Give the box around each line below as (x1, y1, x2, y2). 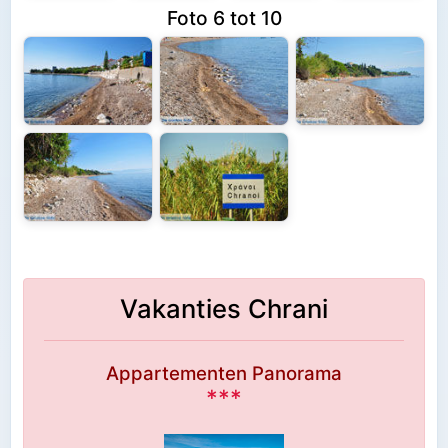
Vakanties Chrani (120, 292, 328, 324)
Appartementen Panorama (106, 361, 342, 385)
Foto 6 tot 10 (166, 6, 282, 31)
